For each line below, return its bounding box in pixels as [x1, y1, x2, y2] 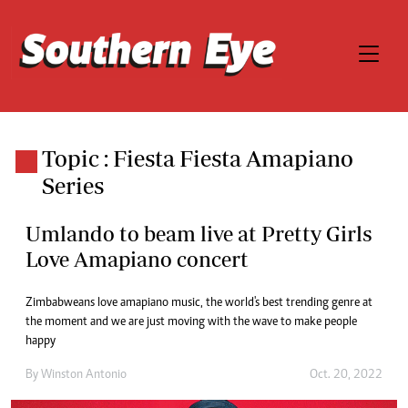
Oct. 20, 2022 [310, 369, 382, 382]
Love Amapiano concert [25, 247, 249, 271]
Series [41, 172, 104, 199]
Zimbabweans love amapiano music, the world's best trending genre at [25, 297, 372, 310]
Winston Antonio [41, 369, 127, 382]
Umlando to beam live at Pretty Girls [25, 221, 372, 246]
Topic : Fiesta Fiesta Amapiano [41, 145, 353, 171]
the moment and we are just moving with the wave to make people [25, 316, 357, 329]
